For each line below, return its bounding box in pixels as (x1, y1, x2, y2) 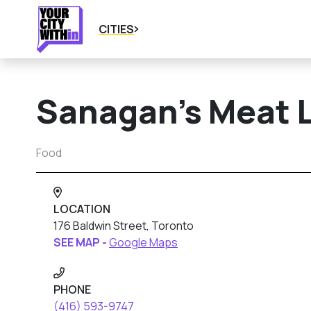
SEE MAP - (53, 235, 109, 250)
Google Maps (109, 235, 178, 250)
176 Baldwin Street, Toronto (53, 218, 194, 233)
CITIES (99, 22, 135, 37)
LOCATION (53, 201, 110, 217)
